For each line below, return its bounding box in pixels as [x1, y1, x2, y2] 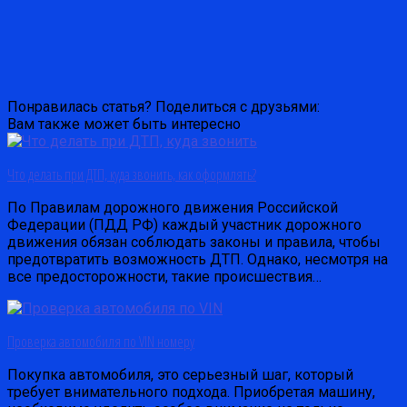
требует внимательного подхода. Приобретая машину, [7, 382, 375, 401]
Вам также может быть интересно [7, 114, 241, 133]
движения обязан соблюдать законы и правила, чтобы [7, 233, 381, 251]
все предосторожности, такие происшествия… [7, 267, 322, 285]
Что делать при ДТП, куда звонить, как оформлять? [7, 164, 256, 184]
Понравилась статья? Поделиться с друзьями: [7, 97, 320, 115]
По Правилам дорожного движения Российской [7, 198, 338, 216]
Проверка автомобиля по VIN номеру [7, 331, 194, 352]
